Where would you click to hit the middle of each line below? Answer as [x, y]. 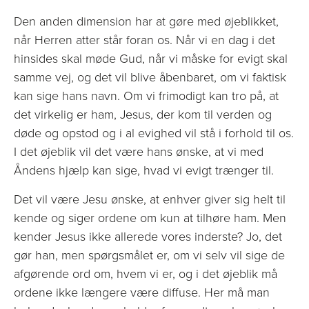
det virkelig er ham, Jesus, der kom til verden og [143, 115]
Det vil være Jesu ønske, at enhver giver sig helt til [150, 199]
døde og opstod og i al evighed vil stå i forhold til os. [154, 133]
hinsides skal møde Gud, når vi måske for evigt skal [151, 59]
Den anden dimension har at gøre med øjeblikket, [146, 22]
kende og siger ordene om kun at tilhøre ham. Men [150, 218]
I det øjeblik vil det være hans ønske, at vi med [139, 152]
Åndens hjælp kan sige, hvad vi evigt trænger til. [144, 171]
